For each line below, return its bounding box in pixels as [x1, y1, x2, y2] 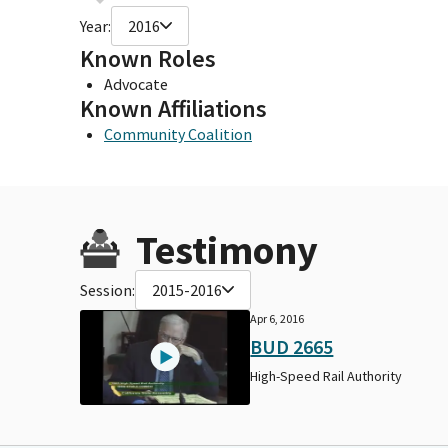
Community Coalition [104, 123, 252, 144]
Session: [80, 279, 135, 300]
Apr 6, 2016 [250, 310, 305, 326]
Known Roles [80, 42, 216, 74]
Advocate [104, 73, 168, 94]
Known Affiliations [80, 92, 267, 124]
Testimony [136, 224, 318, 275]
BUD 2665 [250, 333, 334, 359]
